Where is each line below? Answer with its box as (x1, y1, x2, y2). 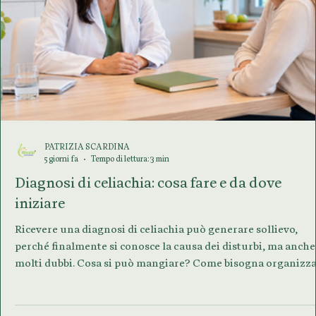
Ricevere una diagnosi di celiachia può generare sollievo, (15, 267, 298, 280)
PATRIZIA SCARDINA (44, 186, 130, 196)
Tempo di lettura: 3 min (91, 197, 169, 208)
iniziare (15, 238, 65, 257)
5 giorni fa (44, 197, 78, 208)
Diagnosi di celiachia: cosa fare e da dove (15, 217, 281, 236)
